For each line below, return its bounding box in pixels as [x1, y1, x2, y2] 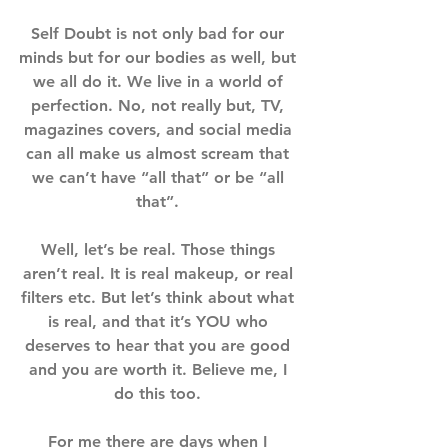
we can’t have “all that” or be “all [31, 168, 289, 187]
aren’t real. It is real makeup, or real [22, 264, 298, 283]
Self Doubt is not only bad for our [31, 24, 289, 43]
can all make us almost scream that [26, 144, 294, 163]
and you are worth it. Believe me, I [28, 360, 292, 379]
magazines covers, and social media [23, 120, 297, 139]
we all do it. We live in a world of [32, 72, 288, 91]
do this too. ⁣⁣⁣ [114, 384, 206, 403]
